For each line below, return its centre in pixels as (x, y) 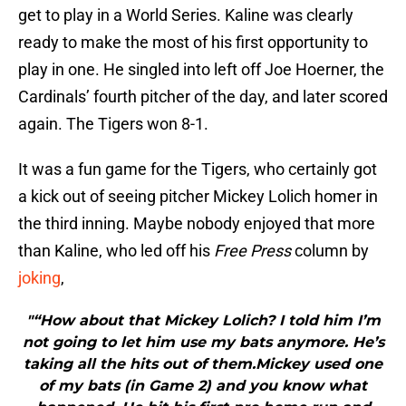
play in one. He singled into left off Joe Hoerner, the (201, 70)
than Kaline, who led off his (116, 251)
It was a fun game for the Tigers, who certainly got (198, 169)
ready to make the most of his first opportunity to (193, 43)
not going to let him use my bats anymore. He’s (203, 343)
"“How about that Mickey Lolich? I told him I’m (203, 321)
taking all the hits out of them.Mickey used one (203, 364)
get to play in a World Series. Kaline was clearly (186, 15)
